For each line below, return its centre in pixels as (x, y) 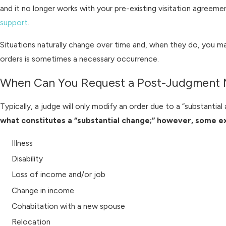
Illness (22, 143)
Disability (27, 159)
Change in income (43, 190)
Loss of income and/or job (59, 175)
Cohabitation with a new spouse (69, 206)
